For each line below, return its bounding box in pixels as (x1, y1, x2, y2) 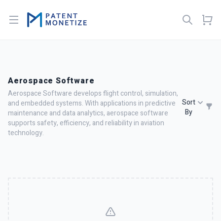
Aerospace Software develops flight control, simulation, (8, 88, 178, 99)
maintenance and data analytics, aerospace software (8, 108, 168, 118)
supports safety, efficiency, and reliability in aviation (8, 118, 164, 128)
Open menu (13, 13, 52, 25)
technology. (8, 128, 44, 138)
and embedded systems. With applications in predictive (8, 98, 176, 109)
